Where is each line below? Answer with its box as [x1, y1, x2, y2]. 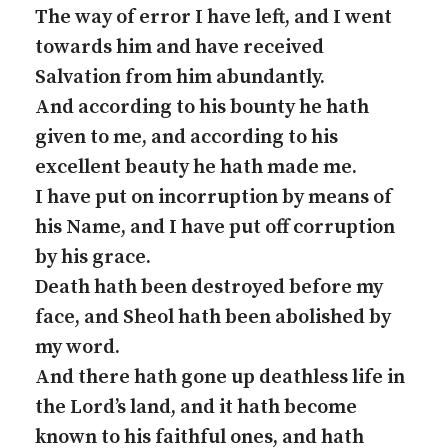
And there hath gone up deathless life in [35, 365, 405, 390]
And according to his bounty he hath [35, 95, 369, 120]
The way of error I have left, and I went [35, 5, 392, 30]
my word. [35, 335, 120, 360]
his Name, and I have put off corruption [35, 215, 395, 240]
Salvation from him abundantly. [35, 65, 325, 90]
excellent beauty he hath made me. [35, 155, 357, 180]
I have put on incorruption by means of [35, 185, 392, 210]
